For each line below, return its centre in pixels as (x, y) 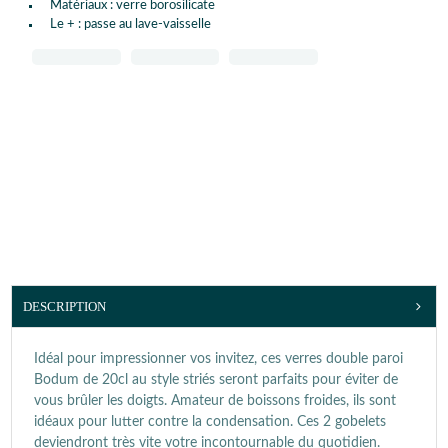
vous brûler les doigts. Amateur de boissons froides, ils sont (215, 401)
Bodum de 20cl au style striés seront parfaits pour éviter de (216, 380)
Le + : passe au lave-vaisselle (130, 25)
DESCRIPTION (64, 306)
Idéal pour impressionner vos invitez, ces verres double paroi (218, 359)
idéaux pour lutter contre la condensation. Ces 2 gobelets (210, 422)
